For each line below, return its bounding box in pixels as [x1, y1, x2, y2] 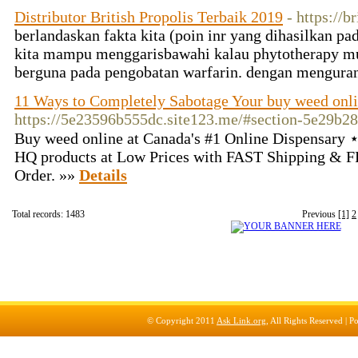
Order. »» [14, 166, 79, 184]
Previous [302, 209, 338, 220]
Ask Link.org [217, 316, 266, 325]
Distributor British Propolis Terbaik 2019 [14, 8, 283, 26]
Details [79, 166, 127, 184]
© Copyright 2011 [147, 316, 217, 325]
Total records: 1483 [12, 209, 85, 220]
